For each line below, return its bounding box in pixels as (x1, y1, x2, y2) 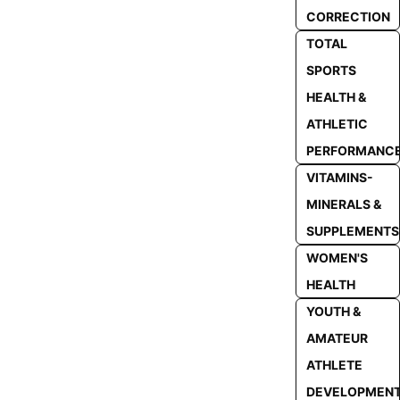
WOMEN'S (305, 250, 368, 265)
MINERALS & (305, 196, 381, 212)
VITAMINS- (305, 170, 373, 185)
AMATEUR (305, 330, 368, 346)
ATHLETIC (305, 116, 368, 131)
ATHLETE (305, 357, 362, 372)
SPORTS (305, 62, 356, 78)
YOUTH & (305, 304, 361, 319)
